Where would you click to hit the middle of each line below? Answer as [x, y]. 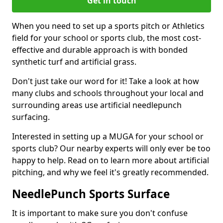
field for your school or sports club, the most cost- [107, 38]
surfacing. [31, 117]
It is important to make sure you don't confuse [100, 213]
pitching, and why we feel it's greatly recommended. [110, 172]
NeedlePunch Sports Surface [91, 194]
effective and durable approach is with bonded [100, 50]
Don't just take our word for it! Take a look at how [106, 81]
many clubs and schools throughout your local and [108, 93]
